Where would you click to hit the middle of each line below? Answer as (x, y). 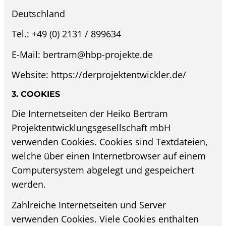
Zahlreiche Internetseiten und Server (89, 205)
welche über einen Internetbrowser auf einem (109, 156)
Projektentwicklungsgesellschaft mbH (91, 128)
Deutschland (39, 13)
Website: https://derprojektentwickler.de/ (99, 75)
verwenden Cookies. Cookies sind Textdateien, (110, 142)
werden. (29, 184)
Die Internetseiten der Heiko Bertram (90, 114)
